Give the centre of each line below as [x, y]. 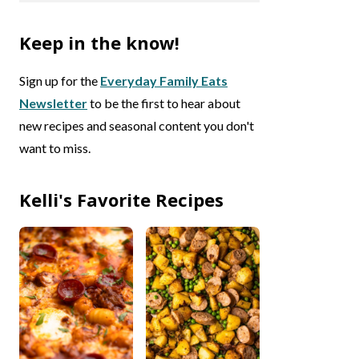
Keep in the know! [99, 42]
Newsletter [53, 103]
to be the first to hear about [164, 103]
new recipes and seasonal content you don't [137, 125]
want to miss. [55, 148]
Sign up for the [60, 81]
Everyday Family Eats [164, 81]
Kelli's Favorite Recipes [121, 200]
